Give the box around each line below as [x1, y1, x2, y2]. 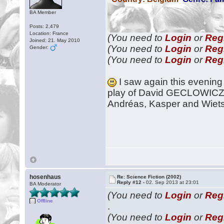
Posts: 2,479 [29, 23, 59, 29]
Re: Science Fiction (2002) [117, 174, 181, 179]
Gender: [29, 44, 50, 50]
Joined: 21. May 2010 [29, 37, 80, 43]
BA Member [29, 9, 56, 15]
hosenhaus [29, 173, 61, 180]
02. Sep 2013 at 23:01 [146, 179, 199, 185]
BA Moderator [29, 181, 61, 186]
